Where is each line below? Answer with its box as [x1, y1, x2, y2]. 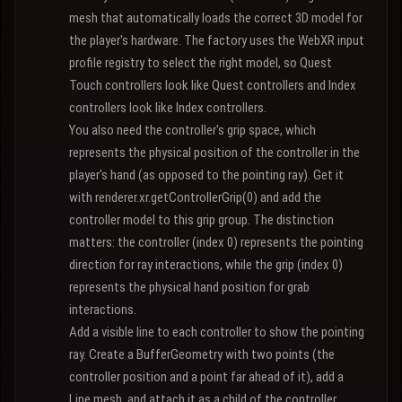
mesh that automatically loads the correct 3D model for [69, 10, 363, 26]
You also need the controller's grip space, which [69, 122, 316, 138]
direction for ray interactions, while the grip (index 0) [69, 257, 343, 273]
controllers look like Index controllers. [69, 100, 267, 116]
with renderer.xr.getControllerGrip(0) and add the [69, 189, 321, 205]
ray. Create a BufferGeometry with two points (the [69, 346, 335, 363]
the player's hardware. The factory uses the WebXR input [69, 32, 364, 48]
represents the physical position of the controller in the [69, 144, 360, 161]
